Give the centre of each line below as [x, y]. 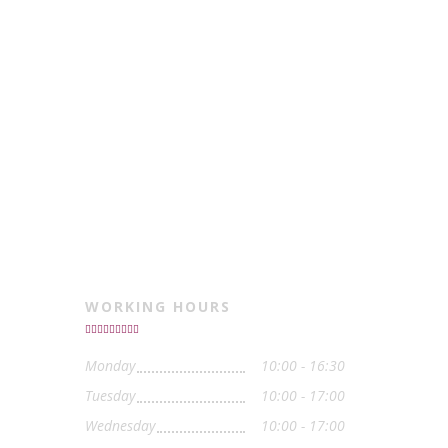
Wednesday [119, 426]
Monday [109, 366]
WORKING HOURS [157, 307]
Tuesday [109, 396]
